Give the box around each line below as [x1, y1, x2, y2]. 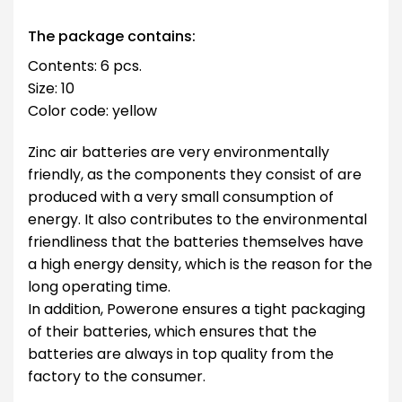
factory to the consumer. [28, 365, 205, 387]
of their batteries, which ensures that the [28, 320, 317, 342]
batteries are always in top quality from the [28, 343, 334, 364]
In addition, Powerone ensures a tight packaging [28, 298, 365, 319]
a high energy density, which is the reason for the [28, 253, 372, 275]
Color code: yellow [28, 100, 157, 121]
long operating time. [28, 275, 170, 297]
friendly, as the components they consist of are [28, 163, 362, 185]
